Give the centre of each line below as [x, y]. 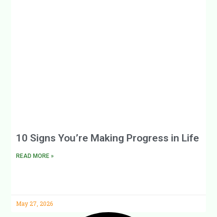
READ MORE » [35, 156]
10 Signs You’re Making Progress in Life [108, 138]
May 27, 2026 [35, 203]
